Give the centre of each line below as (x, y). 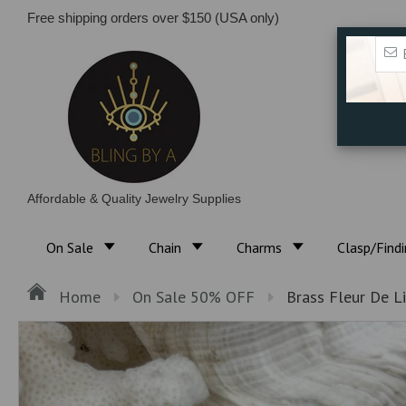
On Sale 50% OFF (193, 297)
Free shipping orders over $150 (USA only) (155, 18)
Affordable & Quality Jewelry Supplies (134, 199)
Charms (261, 247)
